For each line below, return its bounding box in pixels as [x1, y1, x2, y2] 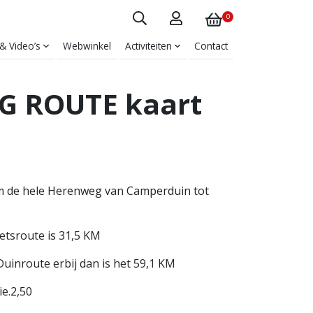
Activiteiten [125, 39, 172, 52]
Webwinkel [63, 39, 111, 52]
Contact [194, 39, 228, 52]
